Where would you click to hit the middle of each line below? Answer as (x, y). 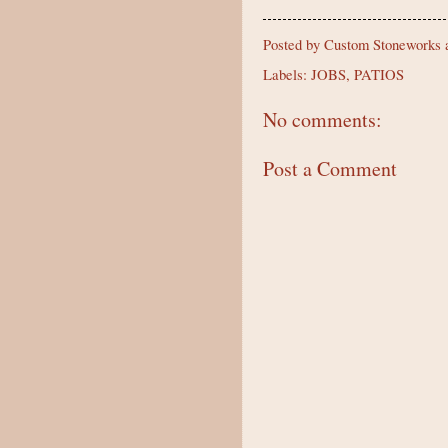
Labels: (287, 73)
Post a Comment (330, 169)
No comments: (322, 119)
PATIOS (379, 73)
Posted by (293, 43)
